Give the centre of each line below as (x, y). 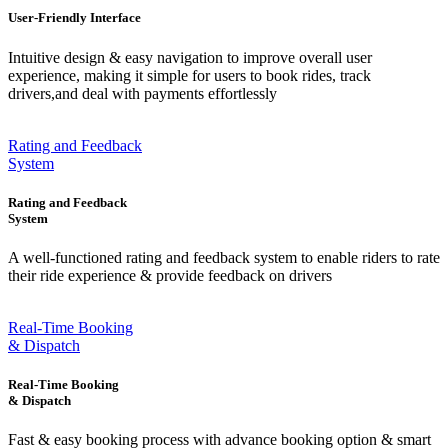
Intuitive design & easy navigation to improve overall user (190, 57)
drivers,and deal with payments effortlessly (142, 93)
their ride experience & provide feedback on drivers (170, 275)
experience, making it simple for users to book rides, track (189, 75)
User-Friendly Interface (74, 18)
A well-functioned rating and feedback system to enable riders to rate (224, 257)
